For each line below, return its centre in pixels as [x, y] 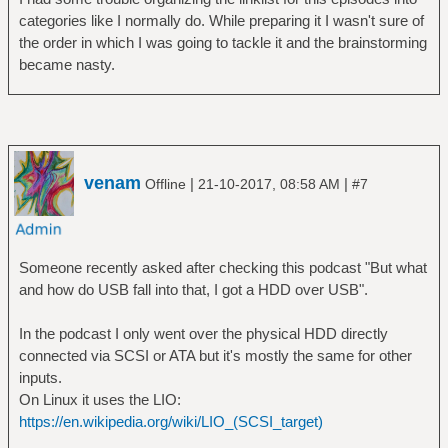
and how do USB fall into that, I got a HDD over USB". [193, 289]
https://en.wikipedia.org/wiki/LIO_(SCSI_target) [170, 421]
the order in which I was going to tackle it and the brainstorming [222, 43]
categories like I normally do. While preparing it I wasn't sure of [221, 21]
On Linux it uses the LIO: [99, 399]
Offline [165, 183]
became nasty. [66, 65]
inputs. [40, 377]
